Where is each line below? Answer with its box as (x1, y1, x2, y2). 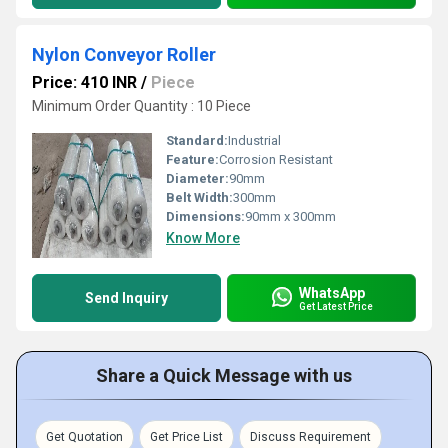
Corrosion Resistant (219, 152, 333, 167)
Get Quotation (46, 430, 123, 444)
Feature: (166, 152, 219, 167)
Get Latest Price (299, 300, 373, 312)
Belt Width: (166, 190, 233, 205)
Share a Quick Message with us (96, 365, 352, 386)
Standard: (166, 133, 228, 148)
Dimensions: (166, 209, 245, 224)
